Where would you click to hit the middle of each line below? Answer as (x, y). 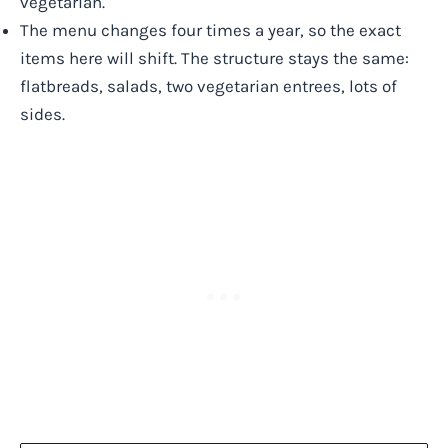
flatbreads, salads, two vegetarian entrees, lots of (208, 85)
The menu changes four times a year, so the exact (210, 29)
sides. (42, 113)
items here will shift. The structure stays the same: (214, 57)
